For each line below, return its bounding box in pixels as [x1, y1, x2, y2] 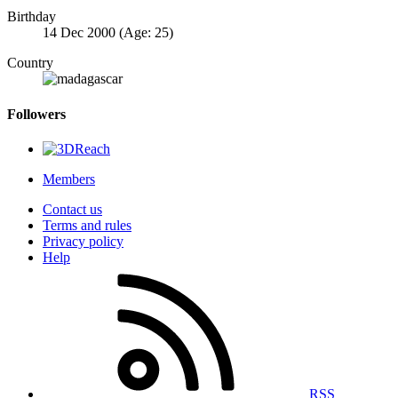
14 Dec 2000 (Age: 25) [43, 25, 173, 41]
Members [43, 171, 95, 187]
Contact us [43, 201, 102, 217]
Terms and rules [43, 217, 131, 233]
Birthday [7, 9, 56, 25]
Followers [7, 106, 66, 122]
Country [7, 55, 53, 71]
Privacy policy [43, 233, 123, 249]
